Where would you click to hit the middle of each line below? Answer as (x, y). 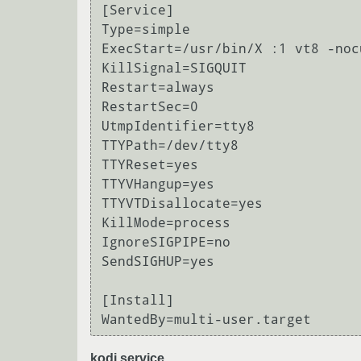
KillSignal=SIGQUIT (174, 68)
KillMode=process (166, 223)
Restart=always (158, 88)
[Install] (138, 301)
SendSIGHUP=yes (158, 262)
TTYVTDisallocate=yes (182, 204)
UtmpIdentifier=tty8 (178, 127)
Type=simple (146, 30)
